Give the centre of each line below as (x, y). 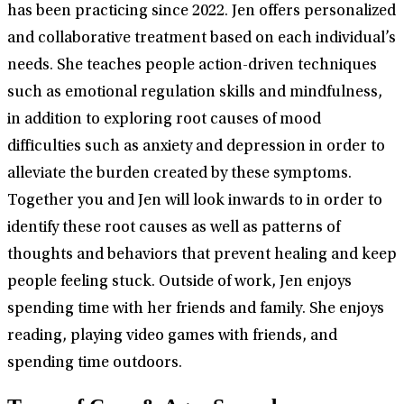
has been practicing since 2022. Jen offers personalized (202, 12)
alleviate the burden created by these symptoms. (179, 174)
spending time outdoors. (95, 364)
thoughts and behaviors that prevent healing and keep (202, 256)
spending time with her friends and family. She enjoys (196, 310)
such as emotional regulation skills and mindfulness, (195, 93)
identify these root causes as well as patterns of (174, 229)
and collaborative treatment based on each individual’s (202, 39)
